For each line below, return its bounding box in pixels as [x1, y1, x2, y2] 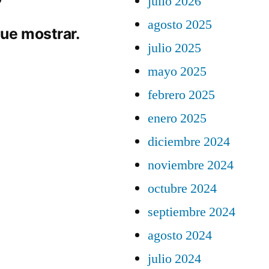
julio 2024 [148, 250, 201, 267]
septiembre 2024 [148, 204, 235, 220]
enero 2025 [148, 110, 207, 127]
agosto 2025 [148, 16, 212, 33]
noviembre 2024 [148, 157, 234, 174]
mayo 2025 [148, 63, 207, 80]
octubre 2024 [148, 180, 217, 197]
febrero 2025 [148, 86, 215, 103]
